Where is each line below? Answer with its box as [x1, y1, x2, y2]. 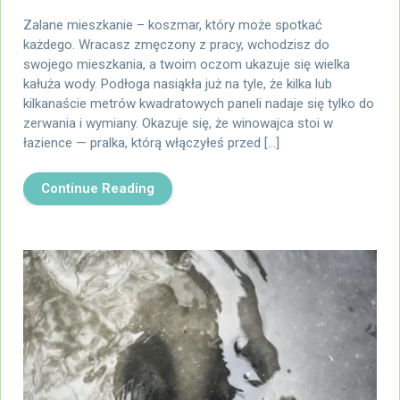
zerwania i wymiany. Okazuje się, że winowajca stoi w [23, 114, 333, 131]
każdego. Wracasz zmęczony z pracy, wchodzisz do [23, 36, 329, 53]
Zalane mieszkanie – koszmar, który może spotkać [23, 16, 322, 33]
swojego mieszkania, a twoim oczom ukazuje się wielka [23, 55, 350, 72]
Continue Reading [41, 179, 154, 196]
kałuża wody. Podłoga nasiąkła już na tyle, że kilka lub [23, 75, 332, 92]
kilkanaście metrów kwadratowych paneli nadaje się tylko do [23, 95, 374, 112]
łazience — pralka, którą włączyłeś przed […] [23, 134, 279, 151]
